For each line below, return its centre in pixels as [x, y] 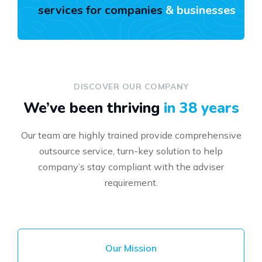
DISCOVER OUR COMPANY [131, 87]
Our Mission [131, 248]
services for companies [100, 11]
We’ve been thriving [93, 108]
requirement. [131, 183]
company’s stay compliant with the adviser [131, 167]
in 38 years [201, 108]
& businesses [199, 11]
